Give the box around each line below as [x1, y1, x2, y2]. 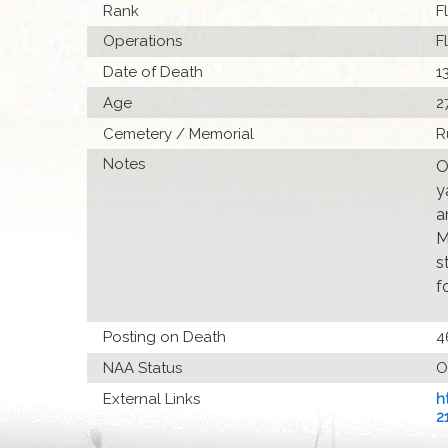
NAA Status [103, 359, 183, 377]
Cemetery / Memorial [103, 124, 255, 143]
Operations [103, 32, 183, 51]
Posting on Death [103, 328, 227, 347]
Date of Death [103, 63, 204, 82]
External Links [103, 389, 201, 408]
